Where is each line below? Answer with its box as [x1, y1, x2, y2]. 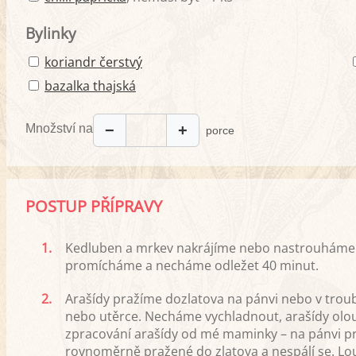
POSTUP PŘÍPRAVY [25, 195, 162, 218]
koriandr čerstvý [44, 53, 142, 72]
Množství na [25, 121, 93, 135]
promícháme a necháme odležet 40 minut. [65, 257, 319, 275]
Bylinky [25, 23, 76, 44]
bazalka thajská [44, 77, 136, 95]
